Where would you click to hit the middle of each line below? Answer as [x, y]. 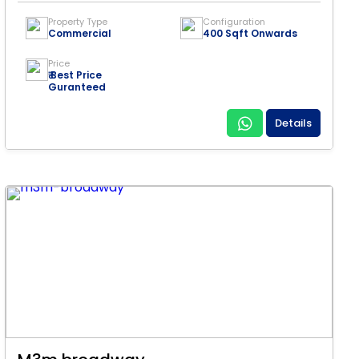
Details [293, 123]
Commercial [80, 33]
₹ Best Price [75, 75]
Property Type [78, 22]
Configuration [234, 22]
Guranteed [77, 87]
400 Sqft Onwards [250, 33]
